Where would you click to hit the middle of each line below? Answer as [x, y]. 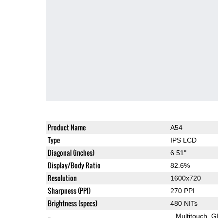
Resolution [62, 178]
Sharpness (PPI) [69, 190]
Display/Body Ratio [74, 165]
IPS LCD [183, 140]
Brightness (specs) [72, 203]
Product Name [66, 127]
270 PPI [182, 191]
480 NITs [184, 203]
